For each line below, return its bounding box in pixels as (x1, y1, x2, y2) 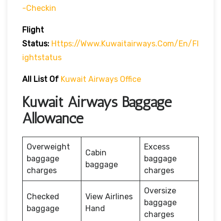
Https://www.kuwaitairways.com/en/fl (51, 38, 199, 48)
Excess (144, 142, 170, 151)
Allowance (22, 109, 83, 127)
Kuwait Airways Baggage (22, 93, 172, 111)
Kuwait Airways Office (61, 74, 141, 84)
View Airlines (85, 191, 133, 201)
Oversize (144, 185, 176, 195)
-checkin (22, 3, 56, 13)
